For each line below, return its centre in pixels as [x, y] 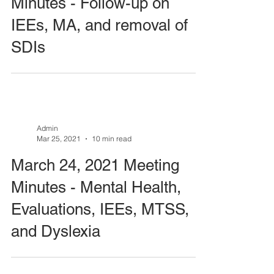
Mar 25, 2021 [59, 139]
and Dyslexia [56, 231]
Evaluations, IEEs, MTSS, [100, 209]
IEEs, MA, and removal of [99, 25]
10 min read [112, 139]
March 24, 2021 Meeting [95, 165]
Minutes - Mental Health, [96, 187]
